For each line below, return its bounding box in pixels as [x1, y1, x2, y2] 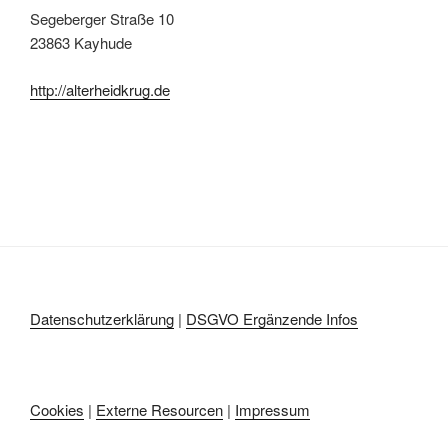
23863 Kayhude [30, 32, 132, 54]
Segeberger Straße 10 [30, 8, 174, 30]
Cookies [30, 399, 84, 421]
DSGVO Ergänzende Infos [186, 307, 358, 329]
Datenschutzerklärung [30, 307, 174, 329]
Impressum [235, 399, 310, 421]
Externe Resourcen [96, 399, 223, 421]
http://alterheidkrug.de [30, 78, 170, 100]
